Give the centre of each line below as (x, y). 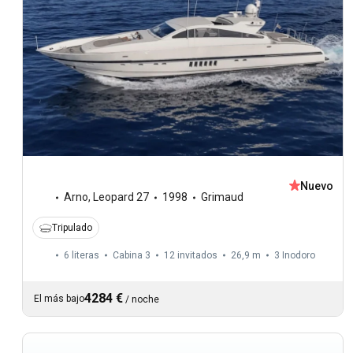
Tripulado (72, 228)
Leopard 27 (121, 197)
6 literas (82, 256)
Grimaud (222, 197)
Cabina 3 (132, 256)
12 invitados (191, 256)
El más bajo (59, 299)
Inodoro (299, 256)
